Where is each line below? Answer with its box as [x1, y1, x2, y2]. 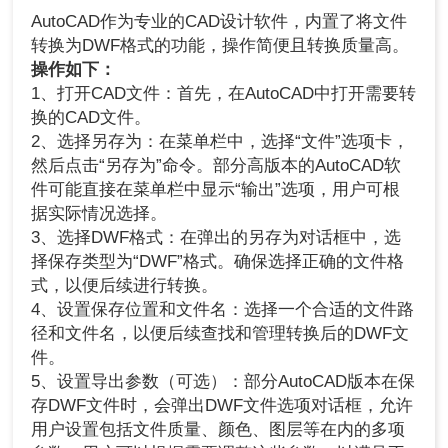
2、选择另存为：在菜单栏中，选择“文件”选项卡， [31, 132, 410, 152]
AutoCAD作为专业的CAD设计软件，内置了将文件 [31, 12, 408, 32]
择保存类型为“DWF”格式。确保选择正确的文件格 [31, 252, 405, 272]
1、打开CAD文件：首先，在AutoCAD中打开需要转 [31, 84, 417, 104]
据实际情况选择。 [31, 204, 168, 224]
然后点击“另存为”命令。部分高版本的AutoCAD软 [31, 156, 402, 176]
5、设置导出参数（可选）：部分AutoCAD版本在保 [31, 372, 416, 392]
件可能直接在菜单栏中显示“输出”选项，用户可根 [31, 180, 401, 200]
